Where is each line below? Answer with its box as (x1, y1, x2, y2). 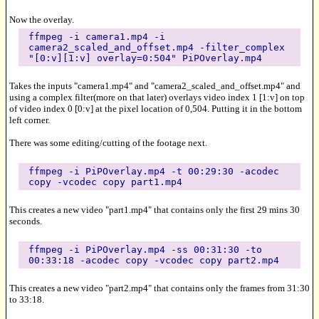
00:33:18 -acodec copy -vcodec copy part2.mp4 (28, 254, 279, 266)
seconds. (9, 215, 42, 226)
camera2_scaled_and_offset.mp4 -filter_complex (28, 41, 285, 53)
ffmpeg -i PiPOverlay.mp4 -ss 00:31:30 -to (28, 244, 262, 255)
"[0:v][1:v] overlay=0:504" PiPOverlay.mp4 (28, 52, 262, 63)
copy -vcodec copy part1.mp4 (28, 176, 182, 187)
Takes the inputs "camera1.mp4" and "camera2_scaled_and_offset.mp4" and (9, 80, 300, 91)
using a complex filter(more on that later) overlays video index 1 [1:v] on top (9, 91, 305, 103)
